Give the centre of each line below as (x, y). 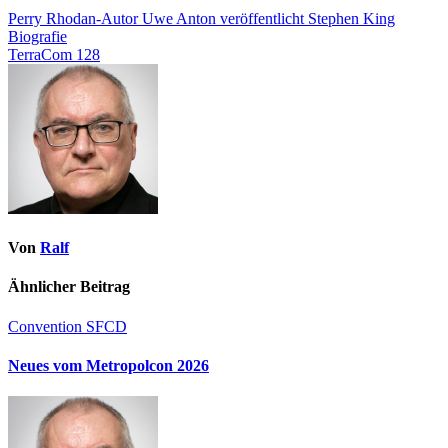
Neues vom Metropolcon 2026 (108, 365)
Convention (47, 326)
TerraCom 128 (54, 54)
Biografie (37, 36)
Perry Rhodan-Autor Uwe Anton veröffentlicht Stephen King (201, 18)
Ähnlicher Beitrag (69, 287)
